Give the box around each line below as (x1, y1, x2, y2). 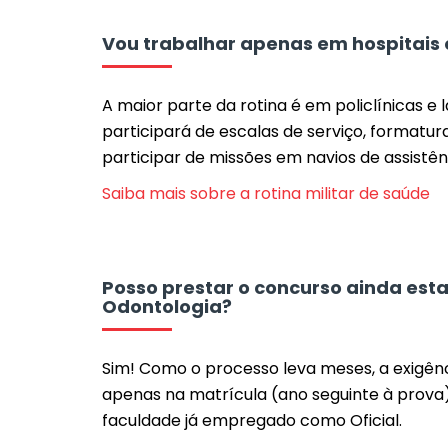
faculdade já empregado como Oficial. (102, 409, 402, 432)
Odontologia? (102, 294, 232, 319)
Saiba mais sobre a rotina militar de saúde (102, 182, 430, 205)
